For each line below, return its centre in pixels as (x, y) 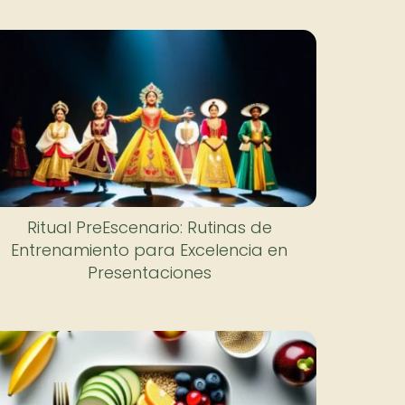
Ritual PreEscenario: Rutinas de (149, 227)
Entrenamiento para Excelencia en (150, 250)
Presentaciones (149, 272)
